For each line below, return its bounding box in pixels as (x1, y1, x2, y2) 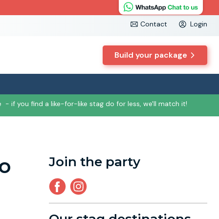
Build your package (114, 50, 188, 60)
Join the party (49, 154, 140, 170)
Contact (140, 20, 167, 28)
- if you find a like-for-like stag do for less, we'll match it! (5, 99, 187, 108)
